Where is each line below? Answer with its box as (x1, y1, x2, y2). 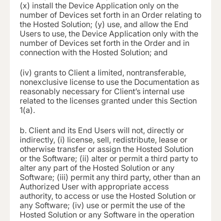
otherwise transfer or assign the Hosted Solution (20, 144, 193, 154)
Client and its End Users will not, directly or (29, 125, 184, 136)
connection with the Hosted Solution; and (20, 47, 168, 57)
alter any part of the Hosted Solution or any (20, 163, 175, 173)
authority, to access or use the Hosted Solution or (20, 191, 196, 201)
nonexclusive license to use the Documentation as (20, 76, 199, 87)
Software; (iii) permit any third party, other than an (20, 172, 200, 183)
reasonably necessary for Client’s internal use (20, 86, 184, 96)
